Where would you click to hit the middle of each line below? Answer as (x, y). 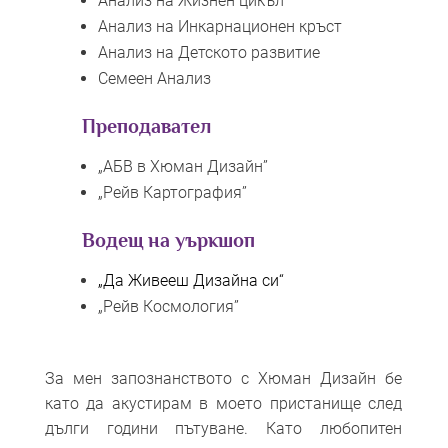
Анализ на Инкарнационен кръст (219, 26)
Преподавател (146, 125)
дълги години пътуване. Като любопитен (223, 428)
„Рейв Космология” (168, 306)
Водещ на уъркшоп (168, 239)
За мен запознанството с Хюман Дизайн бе (223, 378)
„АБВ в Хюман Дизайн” (182, 166)
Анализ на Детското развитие (208, 52)
